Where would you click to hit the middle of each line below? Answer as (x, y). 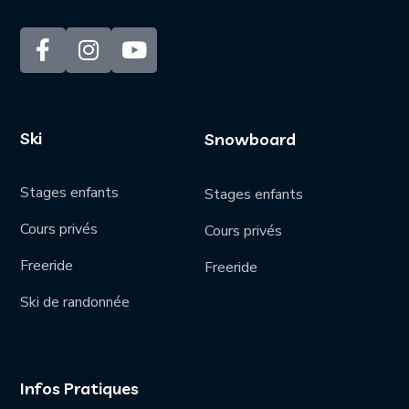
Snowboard (250, 139)
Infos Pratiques (80, 388)
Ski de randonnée (75, 302)
